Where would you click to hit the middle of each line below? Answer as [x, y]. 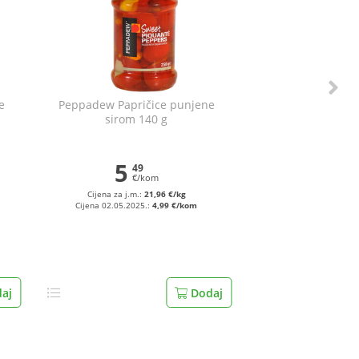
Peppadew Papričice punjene [136, 105]
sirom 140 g [137, 119]
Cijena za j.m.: [115, 194]
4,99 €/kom [175, 206]
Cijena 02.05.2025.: [114, 206]
